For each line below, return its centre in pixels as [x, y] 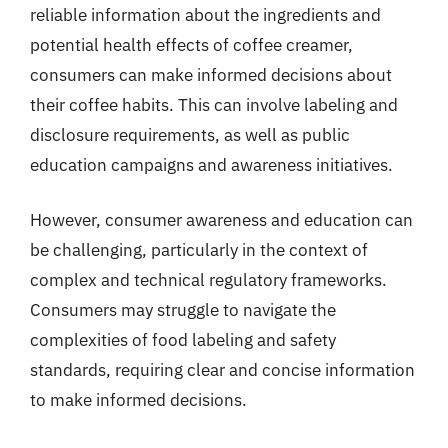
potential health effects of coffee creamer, [191, 44]
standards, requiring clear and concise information [222, 370]
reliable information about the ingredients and [205, 14]
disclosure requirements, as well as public [190, 134]
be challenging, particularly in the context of [199, 250]
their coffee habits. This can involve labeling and [214, 104]
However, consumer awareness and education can [221, 220]
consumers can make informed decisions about [211, 74]
